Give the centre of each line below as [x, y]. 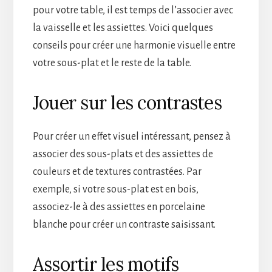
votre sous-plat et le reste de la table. [112, 63]
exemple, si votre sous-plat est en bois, [115, 189]
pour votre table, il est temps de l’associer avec [133, 10]
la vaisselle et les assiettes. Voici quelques [123, 28]
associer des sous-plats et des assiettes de [123, 154]
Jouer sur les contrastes [127, 102]
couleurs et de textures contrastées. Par [117, 172]
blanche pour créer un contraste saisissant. [124, 224]
